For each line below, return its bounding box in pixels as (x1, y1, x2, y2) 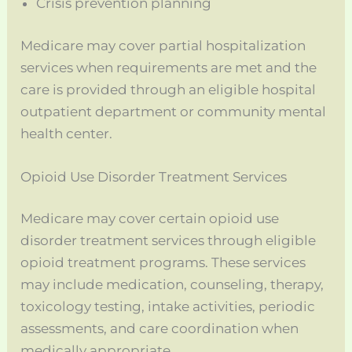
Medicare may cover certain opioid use (20, 211, 280, 227)
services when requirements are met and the (20, 59, 317, 75)
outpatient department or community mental (20, 103, 327, 119)
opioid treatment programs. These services (20, 255, 306, 271)
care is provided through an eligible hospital (20, 81, 317, 97)
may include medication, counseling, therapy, (20, 277, 324, 293)
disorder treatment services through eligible (20, 233, 317, 249)
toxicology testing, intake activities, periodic (20, 299, 316, 315)
